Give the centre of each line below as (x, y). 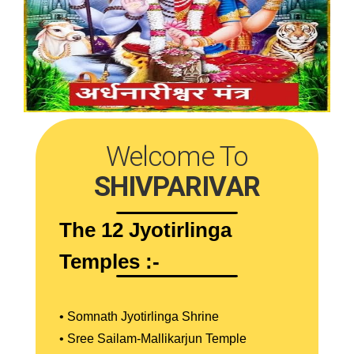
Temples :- (109, 262)
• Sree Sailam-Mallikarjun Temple (153, 339)
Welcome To (177, 157)
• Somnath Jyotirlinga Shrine (139, 316)
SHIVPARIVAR (177, 187)
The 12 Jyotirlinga (145, 230)
